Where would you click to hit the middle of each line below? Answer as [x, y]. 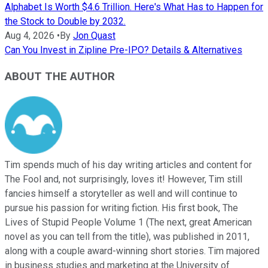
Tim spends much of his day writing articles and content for [128, 165]
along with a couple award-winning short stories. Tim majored [132, 251]
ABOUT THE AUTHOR [60, 77]
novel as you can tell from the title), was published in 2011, [127, 237]
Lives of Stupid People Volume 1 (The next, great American [128, 223]
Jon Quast [94, 35]
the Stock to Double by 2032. [65, 21]
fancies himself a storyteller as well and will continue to [121, 194]
